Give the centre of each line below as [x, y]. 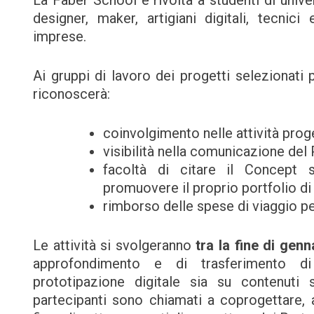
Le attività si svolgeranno [115, 245]
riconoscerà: [71, 94]
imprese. [60, 36]
